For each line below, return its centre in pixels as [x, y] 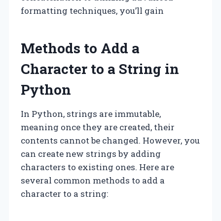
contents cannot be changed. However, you [110, 140]
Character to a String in [100, 69]
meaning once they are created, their [98, 127]
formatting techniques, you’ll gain [92, 10]
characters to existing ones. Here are [97, 167]
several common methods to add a [93, 180]
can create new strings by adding [91, 153]
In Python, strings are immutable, [91, 113]
